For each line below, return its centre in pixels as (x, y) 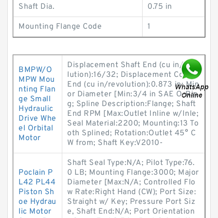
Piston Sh (36, 192)
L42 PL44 (37, 182)
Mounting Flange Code (60, 27)
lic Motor (35, 212)
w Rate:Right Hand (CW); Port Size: (132, 192)
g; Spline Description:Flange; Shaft (132, 104)
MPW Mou (37, 80)
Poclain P (36, 173)
